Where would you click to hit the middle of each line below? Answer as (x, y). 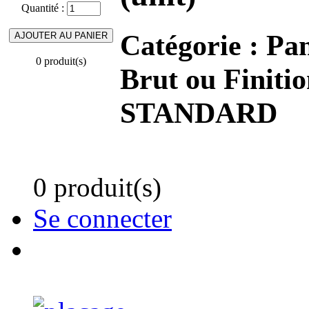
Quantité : (44, 8)
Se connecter (102, 218)
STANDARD (199, 112)
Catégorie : (193, 45)
